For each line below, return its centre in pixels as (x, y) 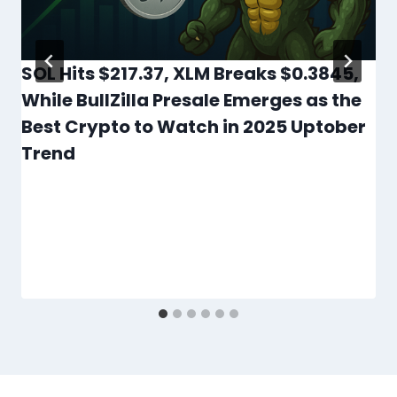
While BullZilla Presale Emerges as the (191, 100)
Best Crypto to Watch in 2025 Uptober (194, 126)
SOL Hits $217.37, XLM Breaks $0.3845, (190, 73)
